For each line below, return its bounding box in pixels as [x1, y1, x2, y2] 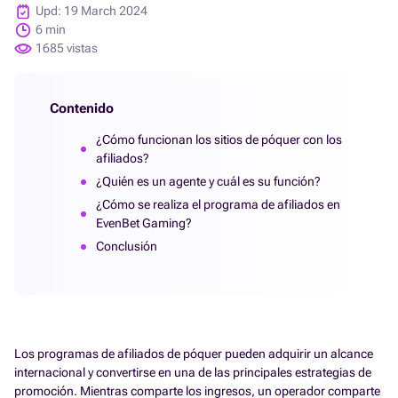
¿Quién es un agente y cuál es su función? [96, 174, 321, 188]
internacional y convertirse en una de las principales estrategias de [14, 365, 371, 379]
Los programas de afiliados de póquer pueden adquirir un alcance [14, 346, 373, 361]
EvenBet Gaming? [96, 216, 192, 230]
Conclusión [96, 239, 157, 253]
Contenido [50, 100, 114, 116]
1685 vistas [36, 41, 98, 55]
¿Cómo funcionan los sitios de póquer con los [96, 132, 342, 147]
